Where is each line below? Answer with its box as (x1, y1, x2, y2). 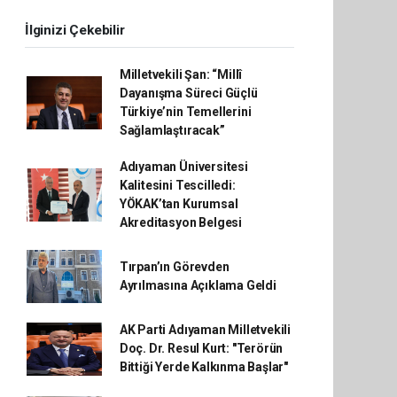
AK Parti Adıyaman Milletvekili (119, 323, 292, 337)
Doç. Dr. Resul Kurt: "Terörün (119, 341, 284, 355)
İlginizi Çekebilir (25, 22, 125, 38)
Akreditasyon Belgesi (119, 215, 242, 230)
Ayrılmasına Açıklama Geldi (119, 278, 276, 292)
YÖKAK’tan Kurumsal (119, 197, 238, 211)
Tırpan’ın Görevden (119, 260, 230, 274)
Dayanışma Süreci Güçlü (119, 86, 258, 100)
